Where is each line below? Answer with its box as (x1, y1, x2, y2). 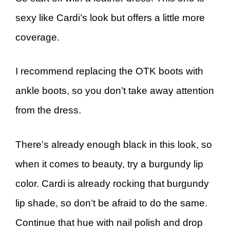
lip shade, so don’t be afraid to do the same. (15, 197, 207, 208)
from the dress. (15, 105, 81, 116)
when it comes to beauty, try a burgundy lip (15, 158, 203, 169)
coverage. (15, 31, 60, 43)
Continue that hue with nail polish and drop (15, 217, 203, 228)
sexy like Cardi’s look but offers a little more (15, 12, 205, 23)
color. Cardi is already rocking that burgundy (15, 178, 209, 189)
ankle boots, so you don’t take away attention (15, 85, 214, 96)
